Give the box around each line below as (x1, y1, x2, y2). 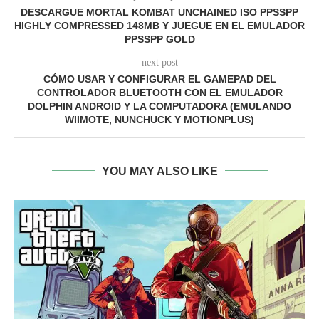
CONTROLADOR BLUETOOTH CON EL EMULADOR (36, 86, 283, 98)
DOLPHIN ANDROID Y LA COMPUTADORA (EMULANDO (28, 100, 291, 112)
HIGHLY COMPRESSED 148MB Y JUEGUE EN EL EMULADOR (14, 19, 305, 31)
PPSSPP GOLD (124, 33, 195, 45)
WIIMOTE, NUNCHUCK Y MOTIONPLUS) (65, 113, 254, 125)
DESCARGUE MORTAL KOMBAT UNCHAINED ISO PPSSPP (21, 6, 298, 18)
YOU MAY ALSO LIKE (101, 164, 218, 177)
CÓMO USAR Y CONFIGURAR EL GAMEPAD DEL (43, 73, 276, 85)
